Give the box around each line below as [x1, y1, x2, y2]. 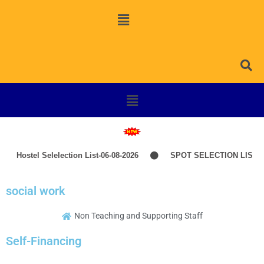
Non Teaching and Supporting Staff [74, 211, 203, 221]
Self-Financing [6, 234, 81, 249]
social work [6, 184, 65, 199]
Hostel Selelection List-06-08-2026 [11, 151, 133, 160]
